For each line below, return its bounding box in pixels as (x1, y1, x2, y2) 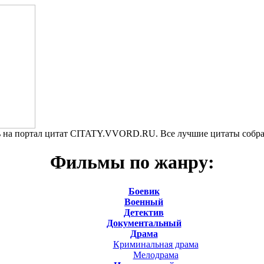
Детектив (124, 207, 164, 217)
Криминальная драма (113, 239, 199, 249)
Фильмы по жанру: (49, 151, 214, 173)
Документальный (106, 217, 181, 228)
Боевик (128, 186, 160, 196)
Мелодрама (133, 249, 179, 260)
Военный (124, 196, 163, 207)
